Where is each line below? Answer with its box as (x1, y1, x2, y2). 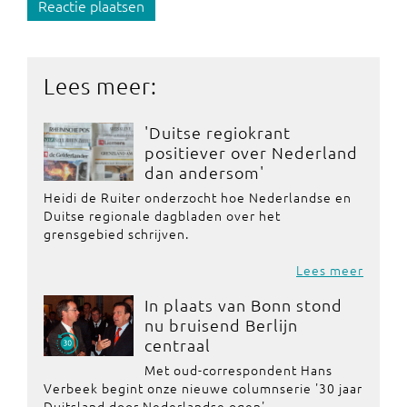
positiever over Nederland (144, 142, 358, 163)
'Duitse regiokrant (144, 122, 291, 143)
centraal (144, 334, 211, 355)
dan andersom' (144, 162, 264, 183)
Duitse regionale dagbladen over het (44, 206, 281, 224)
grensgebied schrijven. (44, 224, 189, 243)
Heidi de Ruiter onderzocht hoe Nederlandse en (44, 188, 352, 206)
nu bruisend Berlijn (144, 314, 298, 335)
